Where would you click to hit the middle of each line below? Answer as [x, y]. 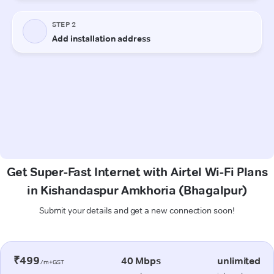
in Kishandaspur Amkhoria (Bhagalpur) [137, 190]
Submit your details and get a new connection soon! [137, 210]
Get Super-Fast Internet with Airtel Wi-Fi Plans [137, 172]
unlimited [239, 261]
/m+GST [52, 262]
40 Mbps [141, 261]
